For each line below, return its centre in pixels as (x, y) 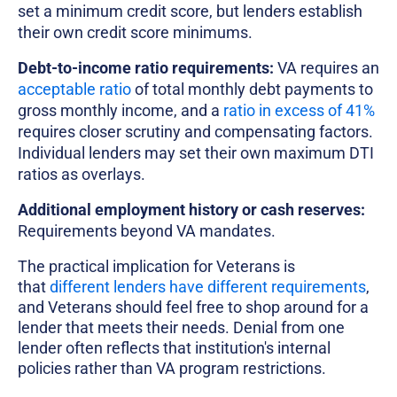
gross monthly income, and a (121, 111)
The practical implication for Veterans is (156, 267)
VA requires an (327, 68)
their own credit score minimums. (135, 33)
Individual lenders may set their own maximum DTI (196, 153)
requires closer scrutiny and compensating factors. (195, 132)
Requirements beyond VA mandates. (147, 231)
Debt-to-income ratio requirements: (146, 68)
